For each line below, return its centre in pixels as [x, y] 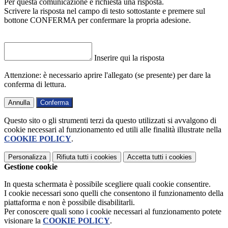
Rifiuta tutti [73, 157]
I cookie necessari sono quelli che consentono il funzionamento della [114, 193]
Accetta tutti [145, 157]
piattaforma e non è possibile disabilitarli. [69, 203]
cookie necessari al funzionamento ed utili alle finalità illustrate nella [113, 130]
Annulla [19, 103]
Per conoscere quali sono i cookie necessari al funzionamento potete [113, 212]
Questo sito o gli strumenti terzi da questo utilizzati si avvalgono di [110, 121]
